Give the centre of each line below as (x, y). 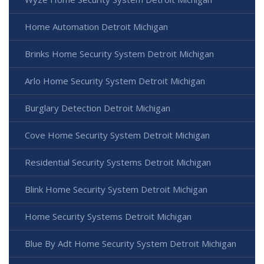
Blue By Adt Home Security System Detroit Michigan (131, 244)
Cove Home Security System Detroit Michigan (117, 135)
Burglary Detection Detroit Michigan (98, 108)
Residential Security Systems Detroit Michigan (118, 162)
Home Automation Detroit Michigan (96, 27)
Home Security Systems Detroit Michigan (108, 217)
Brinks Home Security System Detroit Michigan (119, 54)
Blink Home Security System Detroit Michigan (116, 189)
